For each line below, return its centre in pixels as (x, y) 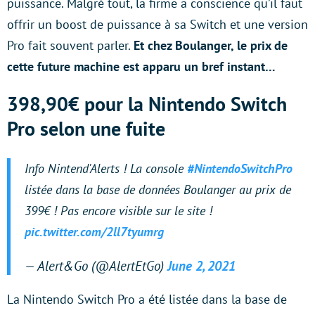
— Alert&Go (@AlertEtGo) (96, 265)
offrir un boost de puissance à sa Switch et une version (157, 24)
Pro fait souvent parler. (70, 45)
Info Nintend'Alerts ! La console (106, 168)
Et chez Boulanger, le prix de (211, 45)
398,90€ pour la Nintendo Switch (147, 103)
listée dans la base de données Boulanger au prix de (158, 189)
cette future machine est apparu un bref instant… (141, 66)
